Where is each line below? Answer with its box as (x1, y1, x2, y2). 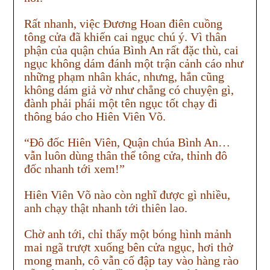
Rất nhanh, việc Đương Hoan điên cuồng (24, 17, 222, 31)
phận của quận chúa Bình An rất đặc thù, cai (24, 43, 239, 57)
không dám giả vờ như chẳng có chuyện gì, (24, 83, 234, 97)
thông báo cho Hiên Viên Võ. (24, 110, 166, 124)
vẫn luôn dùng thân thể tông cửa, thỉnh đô (24, 149, 227, 163)
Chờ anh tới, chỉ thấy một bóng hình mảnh (24, 227, 231, 241)
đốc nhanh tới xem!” (24, 162, 125, 176)
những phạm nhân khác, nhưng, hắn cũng (24, 70, 224, 84)
